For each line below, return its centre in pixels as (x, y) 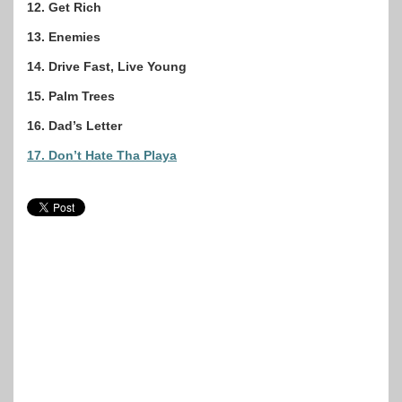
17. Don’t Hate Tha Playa (102, 156)
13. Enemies (64, 37)
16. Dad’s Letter (74, 126)
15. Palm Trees (71, 96)
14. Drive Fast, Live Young (107, 67)
